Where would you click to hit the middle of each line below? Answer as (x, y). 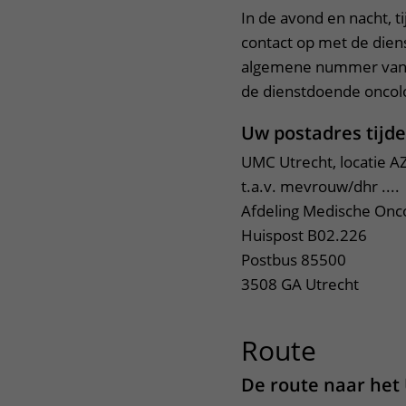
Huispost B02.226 (304, 235)
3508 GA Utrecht (300, 284)
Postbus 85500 (294, 260)
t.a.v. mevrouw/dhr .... (320, 186)
